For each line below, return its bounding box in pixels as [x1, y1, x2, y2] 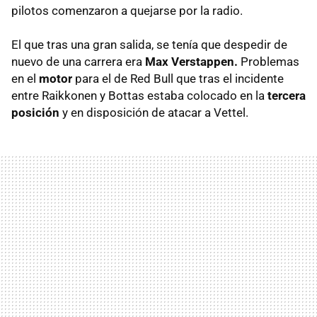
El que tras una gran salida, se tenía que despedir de [11, 38, 287, 52]
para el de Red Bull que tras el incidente [72, 71, 284, 86]
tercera [267, 88, 306, 103]
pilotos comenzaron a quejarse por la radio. [11, 4, 243, 18]
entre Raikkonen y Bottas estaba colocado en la [11, 88, 267, 103]
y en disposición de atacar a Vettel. [59, 105, 248, 120]
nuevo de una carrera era [11, 54, 145, 69]
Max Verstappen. [145, 54, 238, 69]
